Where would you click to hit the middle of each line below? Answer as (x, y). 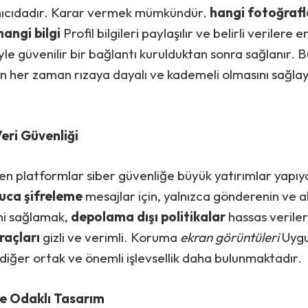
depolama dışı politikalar (148, 217)
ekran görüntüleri (230, 237)
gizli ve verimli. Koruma (110, 237)
